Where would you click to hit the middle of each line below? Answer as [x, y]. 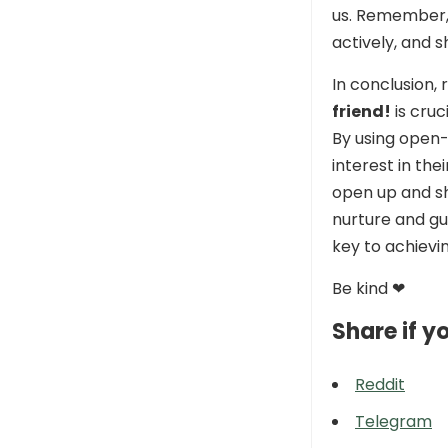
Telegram [393, 422]
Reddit [380, 385]
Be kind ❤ [368, 289]
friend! [361, 112]
